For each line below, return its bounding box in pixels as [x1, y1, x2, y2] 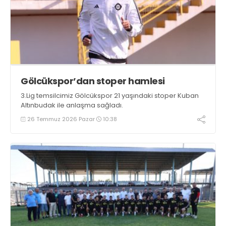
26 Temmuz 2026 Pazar [26, 115, 96, 123]
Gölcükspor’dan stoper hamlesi [21, 74, 165, 87]
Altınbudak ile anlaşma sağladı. [21, 100, 123, 110]
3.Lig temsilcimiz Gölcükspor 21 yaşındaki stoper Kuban [21, 90, 199, 100]
